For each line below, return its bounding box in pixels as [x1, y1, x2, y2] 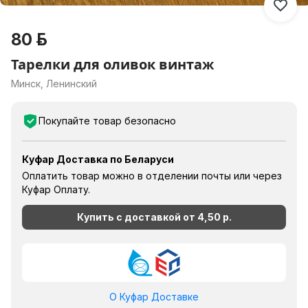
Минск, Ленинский [11, 78, 97, 89]
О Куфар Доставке [109, 291, 199, 302]
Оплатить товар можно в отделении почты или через [22, 170, 282, 181]
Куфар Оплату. [22, 184, 90, 195]
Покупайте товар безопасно [38, 115, 176, 126]
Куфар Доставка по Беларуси [22, 153, 174, 165]
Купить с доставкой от [76, 211, 197, 223]
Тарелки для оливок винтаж [11, 55, 214, 74]
